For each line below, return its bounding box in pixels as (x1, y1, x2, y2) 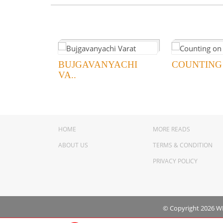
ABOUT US (58, 141, 88, 150)
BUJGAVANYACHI (58, 59, 137, 70)
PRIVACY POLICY (153, 157, 198, 166)
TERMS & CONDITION (153, 141, 213, 150)
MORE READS (153, 125, 190, 134)
